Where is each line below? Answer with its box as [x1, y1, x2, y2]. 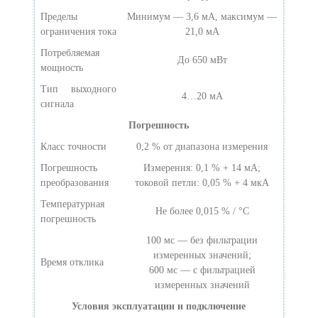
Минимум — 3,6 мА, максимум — [127, 11, 278, 22]
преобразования [40, 177, 109, 188]
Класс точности [40, 141, 107, 152]
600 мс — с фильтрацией [148, 264, 256, 275]
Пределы [40, 11, 78, 22]
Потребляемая [40, 47, 100, 58]
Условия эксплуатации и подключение [72, 300, 246, 312]
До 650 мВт [177, 54, 227, 65]
